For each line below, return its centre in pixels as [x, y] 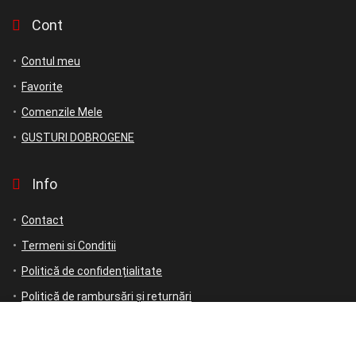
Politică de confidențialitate [92, 271]
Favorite [42, 87]
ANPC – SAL [52, 348]
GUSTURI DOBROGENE [78, 138]
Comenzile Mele [62, 112]
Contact [43, 221]
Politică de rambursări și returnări [106, 297]
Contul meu [51, 62]
